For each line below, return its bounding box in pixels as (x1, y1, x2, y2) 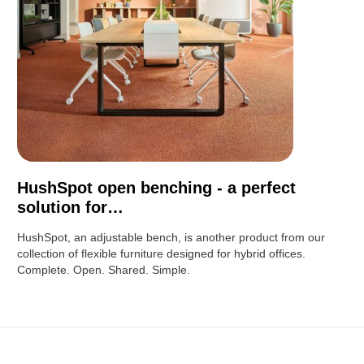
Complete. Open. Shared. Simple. (17, 262, 191, 276)
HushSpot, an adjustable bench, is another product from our (17, 230, 326, 244)
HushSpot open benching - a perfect (17, 178, 297, 197)
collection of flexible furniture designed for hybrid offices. (17, 246, 306, 260)
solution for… (17, 197, 124, 216)
